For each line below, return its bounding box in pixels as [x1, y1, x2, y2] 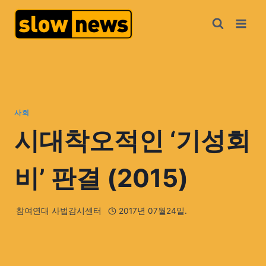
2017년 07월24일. [118, 206, 187, 216]
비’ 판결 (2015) [14, 162, 188, 193]
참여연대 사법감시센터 [16, 206, 102, 216]
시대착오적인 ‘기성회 [14, 125, 251, 156]
